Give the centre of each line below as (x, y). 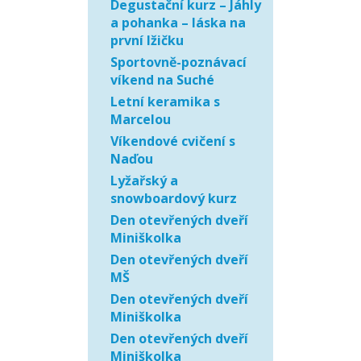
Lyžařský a (144, 180)
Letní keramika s (165, 102)
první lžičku (147, 40)
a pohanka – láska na (178, 23)
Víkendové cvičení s (173, 141)
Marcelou (141, 119)
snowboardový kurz (174, 198)
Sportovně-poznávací (178, 62)
